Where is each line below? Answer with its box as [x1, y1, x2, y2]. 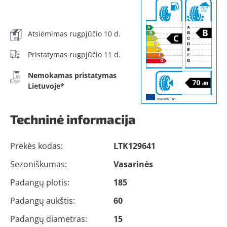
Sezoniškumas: [10, 159, 67, 170]
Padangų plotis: [10, 177, 69, 188]
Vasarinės [113, 159, 153, 170]
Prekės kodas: [10, 140, 63, 152]
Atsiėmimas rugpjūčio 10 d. [28, 29, 121, 39]
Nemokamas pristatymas [28, 70, 117, 80]
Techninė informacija [10, 111, 136, 127]
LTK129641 [113, 140, 156, 152]
